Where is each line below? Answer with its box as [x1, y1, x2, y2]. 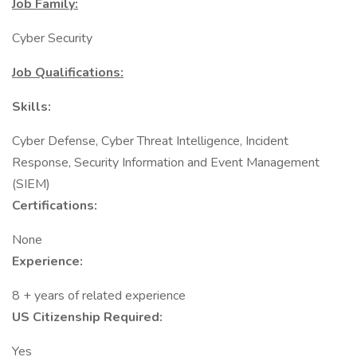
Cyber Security [12, 29, 92, 47]
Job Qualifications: [12, 64, 124, 81]
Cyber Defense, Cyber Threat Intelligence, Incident [12, 132, 288, 150]
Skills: [12, 98, 51, 116]
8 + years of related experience [12, 287, 186, 304]
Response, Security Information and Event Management [12, 154, 320, 171]
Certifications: [12, 197, 97, 214]
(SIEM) [12, 175, 50, 193]
